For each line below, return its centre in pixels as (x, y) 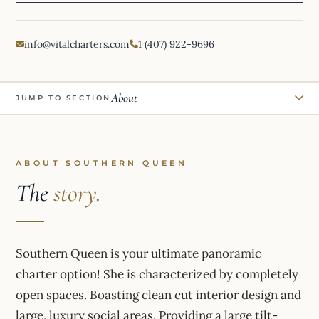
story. (78, 193)
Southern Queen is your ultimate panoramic (138, 253)
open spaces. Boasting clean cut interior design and (158, 294)
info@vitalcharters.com (77, 44)
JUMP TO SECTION (63, 98)
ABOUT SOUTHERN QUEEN (102, 163)
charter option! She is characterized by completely (157, 274)
